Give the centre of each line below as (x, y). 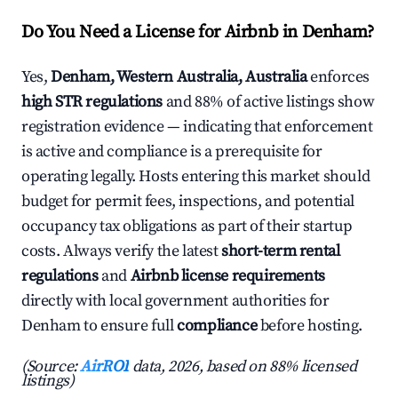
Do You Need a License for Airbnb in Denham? (198, 33)
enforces (338, 77)
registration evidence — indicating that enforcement (197, 127)
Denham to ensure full (99, 326)
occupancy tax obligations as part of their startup (187, 227)
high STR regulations (92, 102)
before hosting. (310, 326)
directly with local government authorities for (175, 301)
